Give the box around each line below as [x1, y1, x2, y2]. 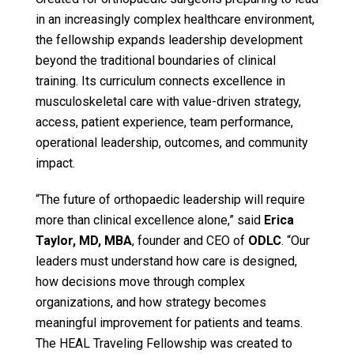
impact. [35, 156, 75, 171]
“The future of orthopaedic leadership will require [35, 192, 305, 208]
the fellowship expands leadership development [35, 32, 303, 48]
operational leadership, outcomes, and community [35, 135, 308, 151]
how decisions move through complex [35, 274, 245, 290]
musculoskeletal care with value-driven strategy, [35, 94, 301, 110]
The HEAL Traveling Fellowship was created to [35, 336, 292, 352]
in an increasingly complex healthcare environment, [35, 12, 314, 28]
